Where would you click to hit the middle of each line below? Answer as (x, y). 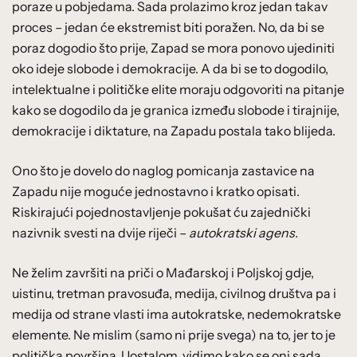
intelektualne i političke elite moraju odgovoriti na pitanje (178, 89)
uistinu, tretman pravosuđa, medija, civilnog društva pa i (174, 293)
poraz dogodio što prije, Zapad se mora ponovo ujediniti (173, 47)
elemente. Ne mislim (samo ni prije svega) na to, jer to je (174, 334)
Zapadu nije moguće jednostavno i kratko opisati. (156, 191)
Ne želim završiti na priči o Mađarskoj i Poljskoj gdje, (163, 272)
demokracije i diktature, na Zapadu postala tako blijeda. (174, 130)
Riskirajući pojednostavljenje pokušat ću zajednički (161, 212)
